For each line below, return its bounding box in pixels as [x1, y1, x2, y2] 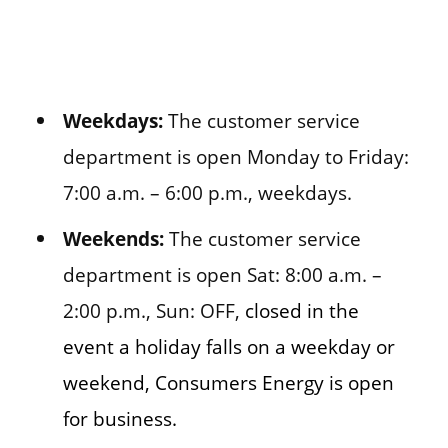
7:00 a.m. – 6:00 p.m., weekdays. [62, 178, 352, 206]
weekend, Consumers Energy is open [62, 368, 394, 396]
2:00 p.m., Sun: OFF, [62, 296, 240, 324]
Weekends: [62, 224, 164, 252]
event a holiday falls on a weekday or [62, 332, 395, 360]
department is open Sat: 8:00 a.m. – [62, 260, 382, 288]
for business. [62, 404, 177, 432]
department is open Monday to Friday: [62, 142, 409, 170]
